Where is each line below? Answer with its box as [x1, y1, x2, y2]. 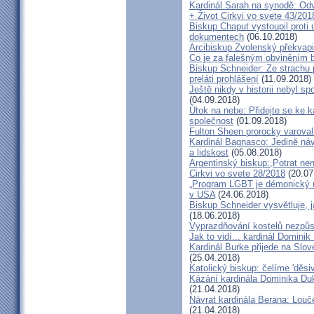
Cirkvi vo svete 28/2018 [189, 168, 285, 179]
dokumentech [189, 32, 244, 43]
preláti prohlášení [189, 74, 259, 85]
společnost [189, 116, 233, 127]
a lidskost [189, 147, 228, 158]
